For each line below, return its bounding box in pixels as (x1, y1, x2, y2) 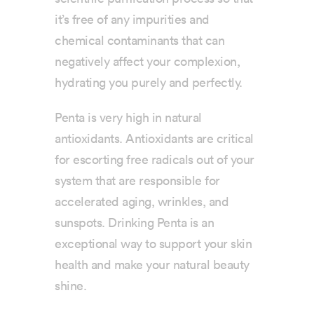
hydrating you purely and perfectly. (55, 76, 243, 89)
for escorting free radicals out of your (55, 153, 254, 166)
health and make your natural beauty (55, 258, 250, 271)
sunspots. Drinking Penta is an (55, 216, 214, 229)
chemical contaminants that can (55, 34, 225, 47)
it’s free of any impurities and (55, 13, 210, 26)
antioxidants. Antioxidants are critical (55, 132, 254, 145)
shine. (55, 279, 87, 292)
